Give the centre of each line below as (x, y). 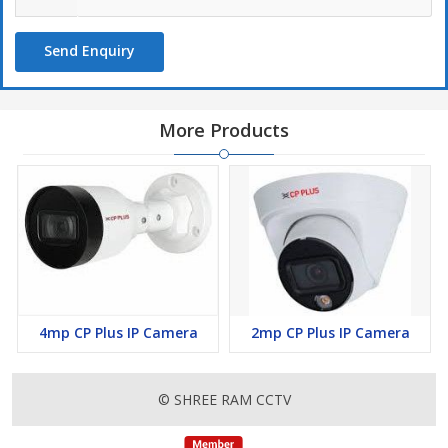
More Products (224, 130)
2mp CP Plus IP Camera (330, 333)
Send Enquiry (89, 51)
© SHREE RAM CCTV (224, 400)
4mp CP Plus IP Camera (118, 333)
